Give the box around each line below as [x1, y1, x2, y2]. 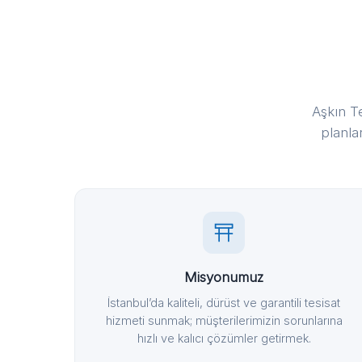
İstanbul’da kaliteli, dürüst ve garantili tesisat [107, 296, 341, 309]
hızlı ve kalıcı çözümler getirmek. [137, 331, 311, 345]
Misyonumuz [184, 269, 264, 285]
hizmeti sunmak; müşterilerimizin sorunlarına [105, 314, 343, 327]
